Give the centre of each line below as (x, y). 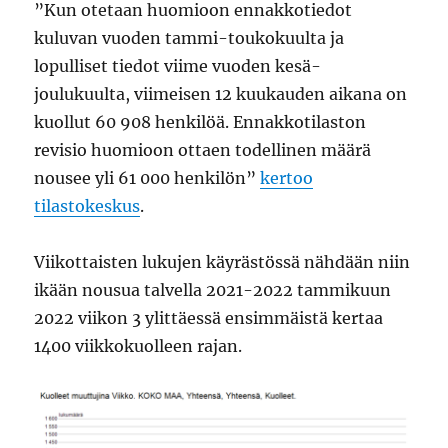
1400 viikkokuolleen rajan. (138, 345)
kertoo (287, 177)
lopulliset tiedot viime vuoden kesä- (178, 65)
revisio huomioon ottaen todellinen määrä (203, 149)
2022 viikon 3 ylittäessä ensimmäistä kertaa (209, 317)
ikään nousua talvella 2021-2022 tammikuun (213, 289)
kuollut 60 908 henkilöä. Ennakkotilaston (200, 121)
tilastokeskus (87, 205)
